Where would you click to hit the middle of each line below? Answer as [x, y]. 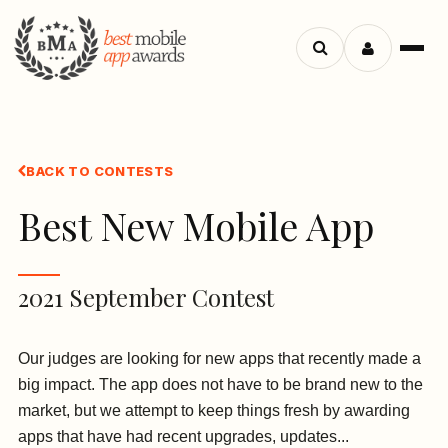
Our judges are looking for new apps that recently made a [219, 359]
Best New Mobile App [196, 226]
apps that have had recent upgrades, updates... [183, 437]
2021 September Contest [146, 297]
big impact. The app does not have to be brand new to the [220, 385]
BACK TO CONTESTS [100, 171]
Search [373, 61]
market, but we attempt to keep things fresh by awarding [214, 411]
